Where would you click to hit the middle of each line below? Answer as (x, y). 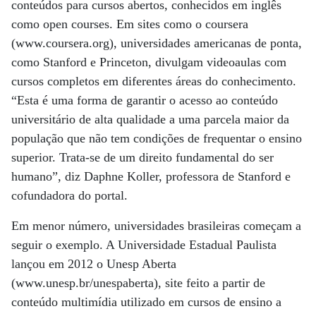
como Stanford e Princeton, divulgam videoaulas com (149, 62)
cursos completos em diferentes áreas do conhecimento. (154, 81)
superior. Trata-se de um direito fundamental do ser (142, 157)
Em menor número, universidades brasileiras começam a (156, 226)
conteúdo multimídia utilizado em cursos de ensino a (146, 302)
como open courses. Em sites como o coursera (130, 24)
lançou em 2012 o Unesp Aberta (94, 264)
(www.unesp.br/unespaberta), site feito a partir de (138, 283)
